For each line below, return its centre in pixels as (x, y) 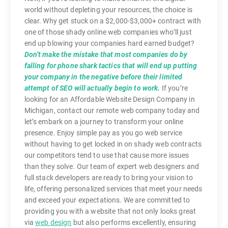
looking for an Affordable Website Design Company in (109, 99)
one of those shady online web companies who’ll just (108, 32)
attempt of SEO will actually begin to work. (92, 88)
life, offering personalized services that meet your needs (113, 189)
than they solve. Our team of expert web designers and (111, 167)
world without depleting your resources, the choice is (108, 10)
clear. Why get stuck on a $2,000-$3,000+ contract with (113, 21)
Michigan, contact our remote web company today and (112, 111)
